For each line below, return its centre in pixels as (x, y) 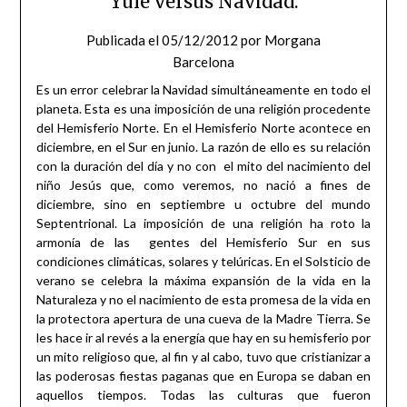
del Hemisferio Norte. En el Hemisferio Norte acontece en (203, 127)
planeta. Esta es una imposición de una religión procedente (203, 108)
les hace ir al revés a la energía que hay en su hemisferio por (203, 337)
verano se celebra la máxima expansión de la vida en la (203, 280)
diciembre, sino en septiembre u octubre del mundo (203, 203)
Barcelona (203, 61)
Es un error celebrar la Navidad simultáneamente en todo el (203, 89)
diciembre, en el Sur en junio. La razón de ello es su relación (203, 146)
